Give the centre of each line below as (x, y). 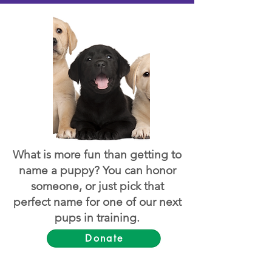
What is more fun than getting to (97, 155)
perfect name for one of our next (97, 202)
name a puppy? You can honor (97, 170)
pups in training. (97, 218)
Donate (104, 238)
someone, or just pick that (97, 186)
